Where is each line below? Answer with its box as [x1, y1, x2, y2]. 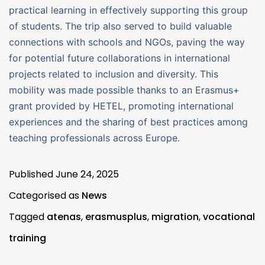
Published [9, 167, 56, 182]
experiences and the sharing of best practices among [9, 116, 248, 128]
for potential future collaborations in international [9, 52, 230, 64]
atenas [47, 210, 81, 224]
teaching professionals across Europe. [9, 132, 180, 144]
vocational [203, 210, 255, 224]
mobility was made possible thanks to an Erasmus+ [9, 84, 240, 96]
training [9, 231, 46, 245]
